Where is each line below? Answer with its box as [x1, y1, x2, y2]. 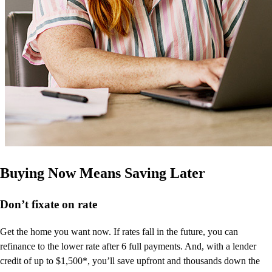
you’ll [92, 256, 115, 267]
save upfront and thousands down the [115, 256, 260, 267]
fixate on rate [29, 198, 97, 211]
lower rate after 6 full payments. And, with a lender [59, 241, 256, 252]
